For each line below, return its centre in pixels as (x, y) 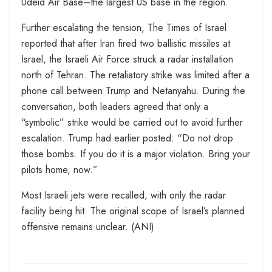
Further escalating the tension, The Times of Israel (124, 28)
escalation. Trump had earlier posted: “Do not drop (127, 138)
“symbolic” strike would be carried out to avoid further (132, 123)
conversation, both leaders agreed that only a (115, 107)
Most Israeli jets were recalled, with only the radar (124, 195)
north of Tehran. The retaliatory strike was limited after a (135, 75)
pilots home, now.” (59, 170)
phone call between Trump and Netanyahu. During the (133, 91)
